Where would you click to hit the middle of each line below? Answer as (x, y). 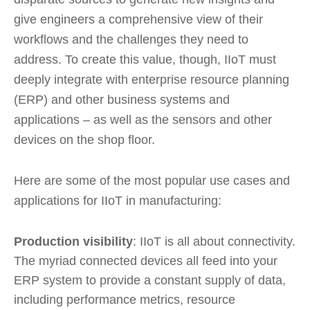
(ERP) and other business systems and (122, 100)
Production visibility (73, 241)
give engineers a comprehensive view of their (138, 19)
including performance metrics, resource (125, 300)
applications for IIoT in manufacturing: (118, 201)
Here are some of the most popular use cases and (152, 181)
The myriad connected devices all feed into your (146, 261)
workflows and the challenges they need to (131, 39)
